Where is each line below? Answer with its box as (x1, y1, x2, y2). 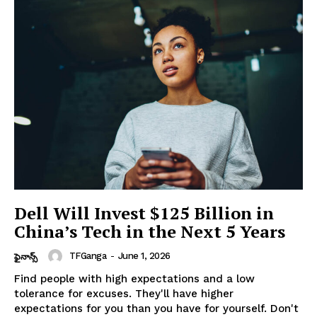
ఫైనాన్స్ (14, 251, 38, 262)
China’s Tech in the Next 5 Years (14, 219, 285, 243)
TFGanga (69, 250, 106, 261)
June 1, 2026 (117, 250, 171, 261)
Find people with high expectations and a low (14, 272, 255, 285)
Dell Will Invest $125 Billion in (14, 201, 274, 224)
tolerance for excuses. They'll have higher (14, 287, 234, 300)
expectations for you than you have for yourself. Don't (14, 301, 299, 315)
